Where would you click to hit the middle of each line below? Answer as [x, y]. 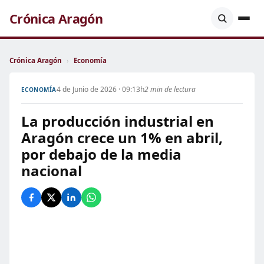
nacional [52, 171]
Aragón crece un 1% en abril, [122, 138]
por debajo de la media [101, 154]
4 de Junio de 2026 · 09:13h [100, 89]
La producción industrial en [118, 121]
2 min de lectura [170, 89]
